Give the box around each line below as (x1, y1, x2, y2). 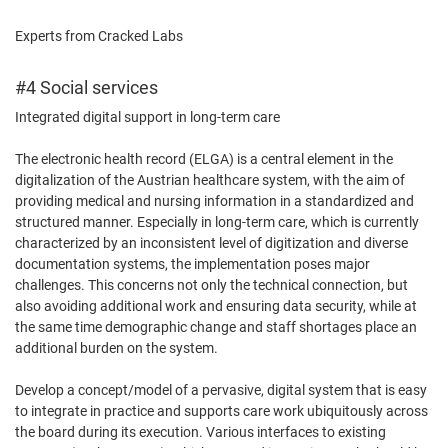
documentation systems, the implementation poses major (15, 256, 370, 273)
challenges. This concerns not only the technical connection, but (15, 277, 408, 294)
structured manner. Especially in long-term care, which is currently (15, 214, 419, 231)
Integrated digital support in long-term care (15, 109, 280, 126)
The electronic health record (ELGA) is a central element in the (15, 151, 393, 168)
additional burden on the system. (15, 340, 218, 357)
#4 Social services (15, 77, 158, 99)
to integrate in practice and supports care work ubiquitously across (15, 403, 428, 420)
